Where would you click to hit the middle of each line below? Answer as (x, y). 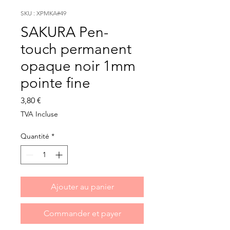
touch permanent (76, 49)
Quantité (35, 136)
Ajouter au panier (82, 187)
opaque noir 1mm (78, 66)
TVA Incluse (39, 114)
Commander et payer (82, 214)
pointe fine (55, 83)
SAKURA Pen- (64, 32)
